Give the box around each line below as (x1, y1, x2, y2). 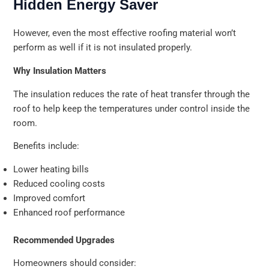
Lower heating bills (13, 163, 89, 175)
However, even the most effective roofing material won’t (13, 28, 237, 39)
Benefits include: (13, 141, 80, 152)
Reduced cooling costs (13, 178, 106, 189)
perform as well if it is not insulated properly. (13, 42, 193, 53)
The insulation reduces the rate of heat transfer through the (13, 88, 250, 100)
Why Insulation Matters (13, 65, 107, 76)
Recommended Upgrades (13, 234, 115, 246)
